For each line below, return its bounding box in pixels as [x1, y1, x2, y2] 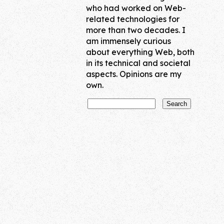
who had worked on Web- [86, 3, 186, 13]
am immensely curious [86, 36, 171, 46]
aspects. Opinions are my [86, 69, 181, 79]
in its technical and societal [86, 58, 190, 68]
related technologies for [86, 14, 179, 24]
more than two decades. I [86, 25, 185, 35]
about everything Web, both [86, 47, 194, 57]
